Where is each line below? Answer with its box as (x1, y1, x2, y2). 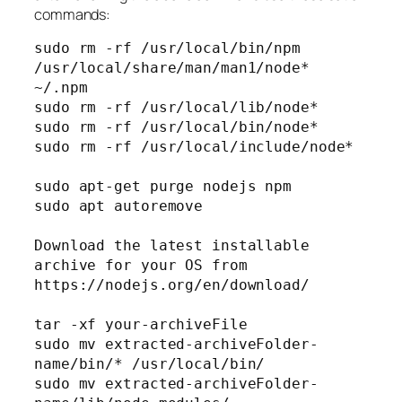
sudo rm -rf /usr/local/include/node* (34, 138, 354, 156)
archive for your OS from (34, 257, 248, 275)
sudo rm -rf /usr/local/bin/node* (34, 118, 319, 136)
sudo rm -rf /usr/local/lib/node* (34, 99, 319, 117)
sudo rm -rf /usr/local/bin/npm (34, 39, 301, 57)
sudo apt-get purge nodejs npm (34, 178, 293, 196)
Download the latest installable (34, 237, 310, 255)
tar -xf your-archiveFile (34, 316, 248, 334)
